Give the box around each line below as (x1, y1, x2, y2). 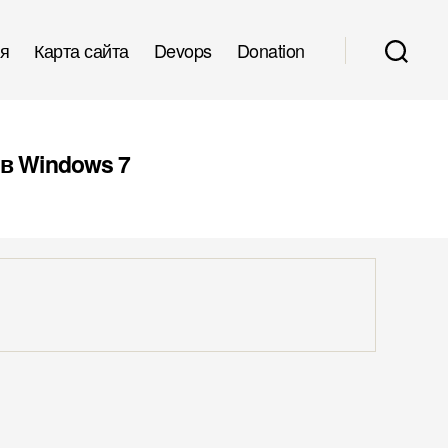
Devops (153, 36, 212, 63)
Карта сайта (34, 36, 129, 63)
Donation (236, 36, 305, 63)
